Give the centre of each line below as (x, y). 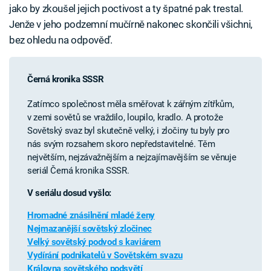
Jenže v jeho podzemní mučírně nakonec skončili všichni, (131, 24)
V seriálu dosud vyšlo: (69, 193)
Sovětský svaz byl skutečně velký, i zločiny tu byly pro (129, 131)
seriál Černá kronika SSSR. (78, 171)
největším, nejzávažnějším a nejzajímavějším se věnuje (132, 158)
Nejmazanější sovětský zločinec (90, 229)
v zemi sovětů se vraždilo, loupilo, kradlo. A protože (125, 118)
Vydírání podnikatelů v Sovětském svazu (105, 256)
